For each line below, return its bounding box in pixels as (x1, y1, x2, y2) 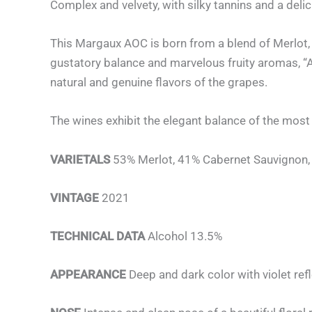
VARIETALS (50, 152, 113, 166)
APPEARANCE (50, 267, 129, 282)
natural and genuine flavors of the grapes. (50, 75, 267, 90)
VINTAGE (50, 190, 99, 205)
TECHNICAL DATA (50, 228, 145, 243)
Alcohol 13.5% (145, 228, 222, 243)
